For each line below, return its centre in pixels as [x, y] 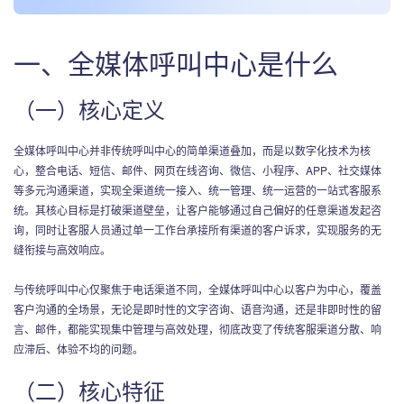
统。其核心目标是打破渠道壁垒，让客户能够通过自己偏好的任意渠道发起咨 [197, 209]
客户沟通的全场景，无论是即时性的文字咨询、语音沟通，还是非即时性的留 [197, 308]
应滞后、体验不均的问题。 [78, 348]
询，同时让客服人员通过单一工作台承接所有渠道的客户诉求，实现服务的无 [197, 229]
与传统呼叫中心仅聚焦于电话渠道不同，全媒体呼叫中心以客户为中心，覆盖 [197, 289]
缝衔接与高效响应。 [62, 249]
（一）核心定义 [89, 108]
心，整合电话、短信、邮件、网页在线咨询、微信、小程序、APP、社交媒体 [197, 170]
